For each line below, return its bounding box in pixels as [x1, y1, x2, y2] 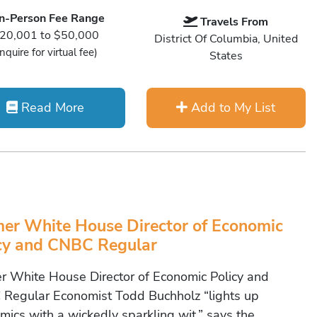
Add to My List [188, 99, 276, 116]
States [209, 48, 243, 64]
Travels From [200, 14, 269, 30]
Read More [18, 99, 85, 116]
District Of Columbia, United [154, 31, 298, 47]
